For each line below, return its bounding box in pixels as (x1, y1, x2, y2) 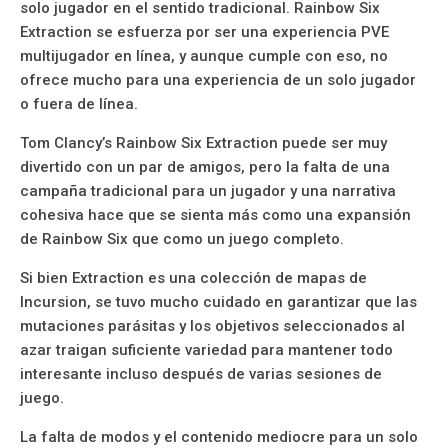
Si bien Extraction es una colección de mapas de (20, 268, 367, 287)
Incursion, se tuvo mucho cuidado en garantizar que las (20, 292, 417, 311)
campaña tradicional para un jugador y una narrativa (20, 181, 396, 200)
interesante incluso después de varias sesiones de (20, 364, 382, 383)
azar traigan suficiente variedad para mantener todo (20, 340, 393, 359)
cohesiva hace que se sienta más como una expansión (20, 205, 411, 224)
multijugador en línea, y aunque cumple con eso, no (20, 46, 388, 65)
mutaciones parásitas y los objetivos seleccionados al (20, 316, 405, 335)
